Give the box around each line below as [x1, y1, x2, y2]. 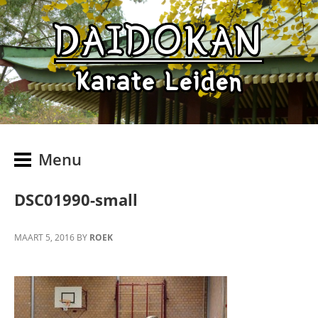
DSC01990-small [14, 189, 138, 210]
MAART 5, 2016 [14, 231, 75, 243]
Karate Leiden [75, 69, 243, 94]
